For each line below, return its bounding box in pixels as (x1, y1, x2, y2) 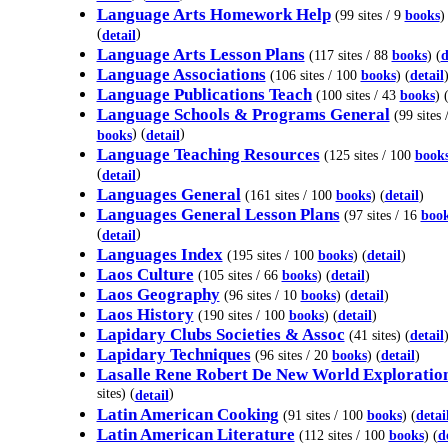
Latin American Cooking (96, 405, 279, 424)
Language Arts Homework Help (96, 5, 331, 24)
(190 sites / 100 (197, 307, 289, 323)
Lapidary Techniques (96, 345, 251, 364)
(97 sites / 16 (343, 207, 421, 223)
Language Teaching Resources (96, 145, 320, 164)
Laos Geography (96, 285, 220, 304)
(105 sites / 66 (197, 267, 282, 283)
